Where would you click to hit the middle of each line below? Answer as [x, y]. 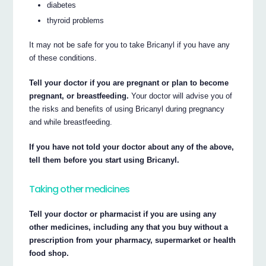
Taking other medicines [80, 189]
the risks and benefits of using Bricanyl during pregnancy [127, 109]
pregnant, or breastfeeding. [79, 96]
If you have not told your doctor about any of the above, [132, 147]
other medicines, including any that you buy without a [129, 227]
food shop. [49, 253]
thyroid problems [76, 21]
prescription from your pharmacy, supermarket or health [133, 240]
